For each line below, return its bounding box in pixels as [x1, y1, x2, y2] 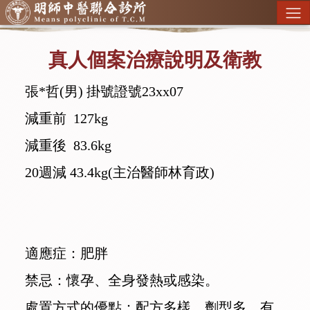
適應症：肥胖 [25, 246, 108, 262]
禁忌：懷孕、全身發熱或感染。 [25, 273, 219, 289]
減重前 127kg [25, 111, 108, 127]
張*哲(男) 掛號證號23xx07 [25, 84, 183, 100]
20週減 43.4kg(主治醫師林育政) [25, 165, 215, 181]
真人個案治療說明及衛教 [48, 49, 262, 71]
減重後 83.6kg [25, 138, 111, 154]
